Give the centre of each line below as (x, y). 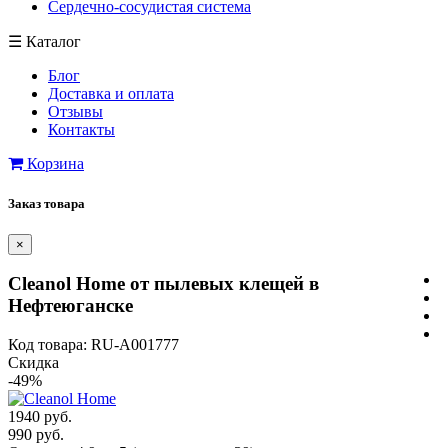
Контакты (81, 130)
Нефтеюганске (70, 306)
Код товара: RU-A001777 (93, 345)
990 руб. (36, 435)
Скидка (33, 363)
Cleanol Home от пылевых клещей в (163, 284)
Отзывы (75, 112)
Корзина (55, 164)
